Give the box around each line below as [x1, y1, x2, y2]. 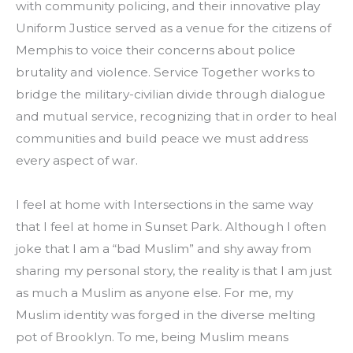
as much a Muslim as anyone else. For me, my [16, 284, 293, 300]
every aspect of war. [16, 153, 138, 169]
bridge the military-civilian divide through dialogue [16, 87, 325, 102]
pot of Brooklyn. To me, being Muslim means [16, 329, 288, 344]
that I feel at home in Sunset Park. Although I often [16, 218, 326, 234]
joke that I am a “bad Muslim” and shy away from [16, 240, 311, 256]
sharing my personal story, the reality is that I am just [16, 262, 332, 278]
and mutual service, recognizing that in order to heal [16, 109, 337, 124]
